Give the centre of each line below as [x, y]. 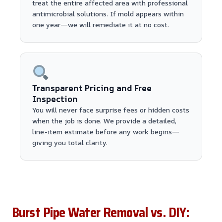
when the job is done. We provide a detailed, [104, 121]
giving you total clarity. [70, 143]
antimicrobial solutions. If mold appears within [108, 13]
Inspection [55, 99]
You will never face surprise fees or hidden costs [111, 110]
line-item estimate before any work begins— [106, 132]
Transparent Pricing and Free [92, 88]
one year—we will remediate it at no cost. [101, 24]
